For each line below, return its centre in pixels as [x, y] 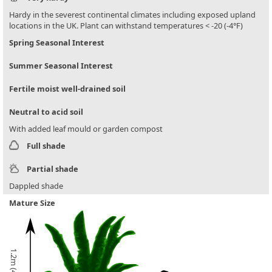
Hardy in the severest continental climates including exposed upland [132, 15]
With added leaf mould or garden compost [86, 129]
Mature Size [32, 203]
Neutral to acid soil [46, 112]
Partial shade [53, 169]
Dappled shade [36, 186]
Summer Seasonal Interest [61, 66]
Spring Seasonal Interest [57, 43]
